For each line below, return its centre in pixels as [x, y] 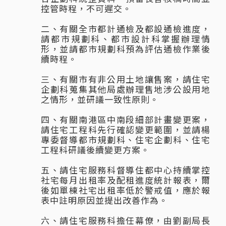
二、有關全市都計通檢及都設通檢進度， [126, 29]
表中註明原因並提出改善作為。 [104, 200]
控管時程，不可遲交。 [86, 9]
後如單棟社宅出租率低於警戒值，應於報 [126, 190]
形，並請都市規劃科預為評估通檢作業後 [126, 49]
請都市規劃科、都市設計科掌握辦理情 [126, 39]
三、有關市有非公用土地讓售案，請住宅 [126, 79]
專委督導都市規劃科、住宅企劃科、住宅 [126, 140]
